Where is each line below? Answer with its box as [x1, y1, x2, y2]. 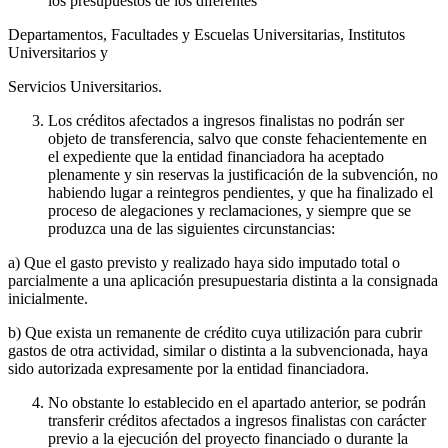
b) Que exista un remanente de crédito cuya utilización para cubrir [8, 324, 422, 342]
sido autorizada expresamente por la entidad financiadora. [8, 360, 369, 378]
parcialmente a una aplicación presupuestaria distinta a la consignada [8, 272, 438, 290]
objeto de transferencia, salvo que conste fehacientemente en [48, 130, 427, 148]
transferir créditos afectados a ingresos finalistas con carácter [48, 412, 426, 430]
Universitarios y [8, 44, 108, 62]
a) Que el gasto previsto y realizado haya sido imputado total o [8, 254, 400, 272]
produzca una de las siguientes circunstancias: [48, 220, 335, 238]
